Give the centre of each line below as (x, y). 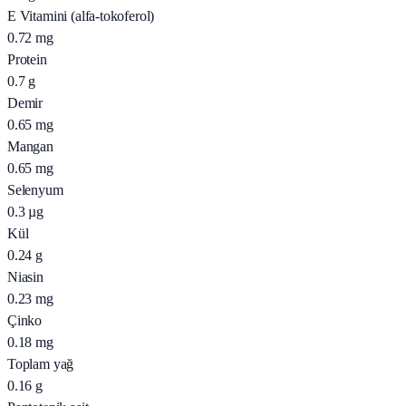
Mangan (30, 147)
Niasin (25, 277)
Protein (27, 60)
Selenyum (35, 190)
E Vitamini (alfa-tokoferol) (81, 16)
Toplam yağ (41, 364)
